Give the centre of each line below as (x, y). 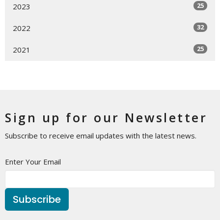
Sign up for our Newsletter (106, 117)
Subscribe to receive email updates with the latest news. (101, 135)
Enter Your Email (33, 161)
